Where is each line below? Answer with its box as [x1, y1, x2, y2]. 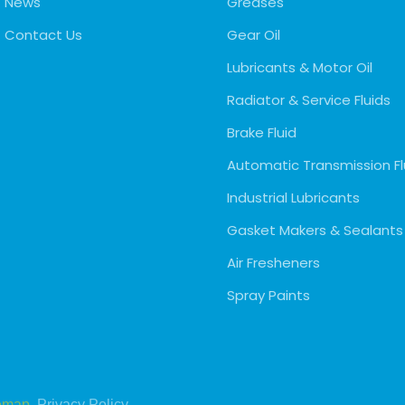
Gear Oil [226, 24, 280, 44]
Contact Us [5, 24, 82, 44]
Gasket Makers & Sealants [226, 220, 403, 240]
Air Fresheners [226, 252, 320, 272]
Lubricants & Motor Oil [226, 57, 372, 77]
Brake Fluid [226, 122, 297, 142]
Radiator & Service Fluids [226, 89, 391, 109]
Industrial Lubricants [226, 187, 360, 207]
